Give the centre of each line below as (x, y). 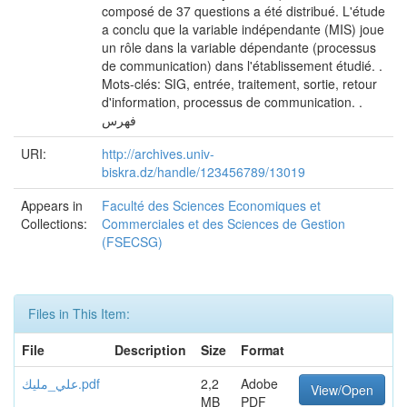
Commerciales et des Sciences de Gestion (223, 223)
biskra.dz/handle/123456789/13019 (203, 172)
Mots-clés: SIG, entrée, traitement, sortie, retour (239, 84)
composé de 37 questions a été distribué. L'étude (243, 11)
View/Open (342, 390)
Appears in (52, 205)
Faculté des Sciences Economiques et (211, 205)
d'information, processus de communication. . (232, 102)
